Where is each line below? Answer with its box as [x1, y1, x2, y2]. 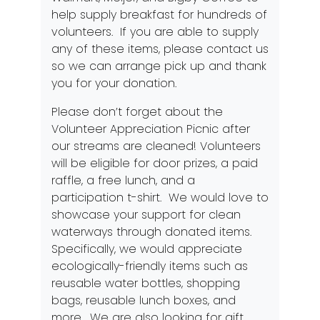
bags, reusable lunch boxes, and [51, 292, 236, 309]
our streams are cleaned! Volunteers [51, 138, 261, 154]
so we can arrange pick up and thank [51, 58, 266, 74]
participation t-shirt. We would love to [51, 189, 269, 206]
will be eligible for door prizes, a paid [51, 155, 258, 171]
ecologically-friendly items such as [51, 258, 248, 274]
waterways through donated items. [51, 224, 255, 240]
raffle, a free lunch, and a [51, 172, 195, 189]
